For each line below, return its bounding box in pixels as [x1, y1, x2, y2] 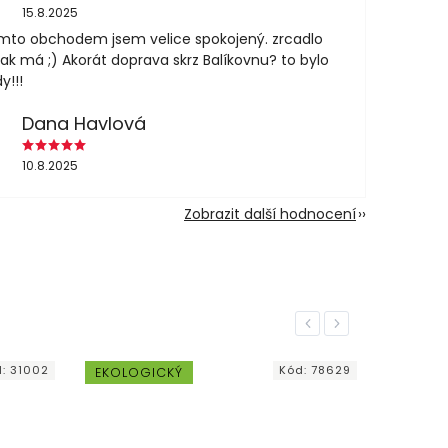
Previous [302, 316, 353, 332]
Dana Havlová [21, 110, 146, 136]
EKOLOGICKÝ [95, 364, 183, 382]
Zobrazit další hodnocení [184, 204, 356, 225]
